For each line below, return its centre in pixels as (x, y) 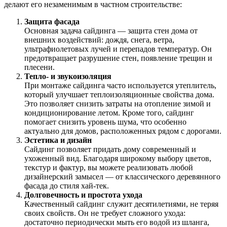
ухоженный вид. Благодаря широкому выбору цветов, (118, 159)
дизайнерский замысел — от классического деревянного (122, 177)
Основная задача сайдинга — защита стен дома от (111, 31)
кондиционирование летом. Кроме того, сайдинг (109, 113)
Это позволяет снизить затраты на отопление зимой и (118, 104)
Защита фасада (52, 22)
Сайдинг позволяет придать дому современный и (110, 149)
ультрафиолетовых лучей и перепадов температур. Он (118, 49)
